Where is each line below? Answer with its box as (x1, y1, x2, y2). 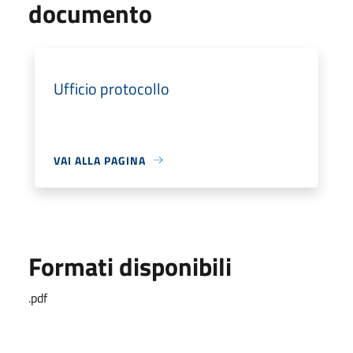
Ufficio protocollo (54, 76, 169, 101)
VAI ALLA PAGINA (54, 151, 146, 169)
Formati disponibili (28, 247, 232, 285)
